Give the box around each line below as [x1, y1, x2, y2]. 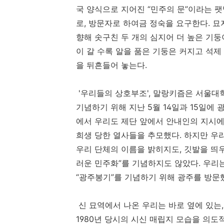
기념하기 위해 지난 [76, 102, 147, 112]
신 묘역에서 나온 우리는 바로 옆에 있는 [76, 200, 221, 210]
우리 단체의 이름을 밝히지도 [76, 144, 179, 154]
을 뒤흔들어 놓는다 [76, 60, 145, 70]
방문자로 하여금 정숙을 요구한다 [88, 18, 208, 28]
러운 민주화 [76, 158, 118, 168]
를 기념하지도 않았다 [121, 158, 198, 168]
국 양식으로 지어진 [76, 4, 147, 14]
